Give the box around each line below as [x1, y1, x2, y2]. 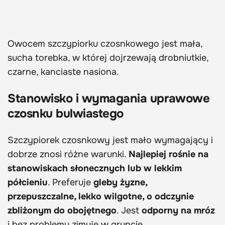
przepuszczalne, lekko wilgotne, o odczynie [8, 191, 194, 202]
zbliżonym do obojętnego [8, 205, 117, 216]
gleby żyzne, [93, 177, 147, 188]
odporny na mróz [142, 205, 215, 216]
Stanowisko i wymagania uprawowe [8, 91, 210, 106]
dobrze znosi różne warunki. [8, 149, 129, 160]
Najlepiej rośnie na [129, 149, 208, 160]
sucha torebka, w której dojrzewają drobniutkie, [8, 52, 208, 64]
